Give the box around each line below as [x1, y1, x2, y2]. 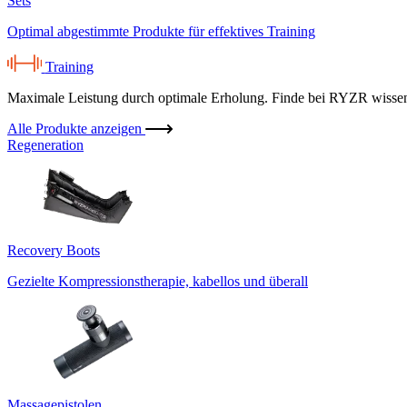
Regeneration [7, 136, 84, 153]
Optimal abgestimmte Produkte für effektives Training [7, 23, 315, 39]
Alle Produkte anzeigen [7, 120, 145, 136]
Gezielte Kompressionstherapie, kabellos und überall [7, 273, 308, 289]
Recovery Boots [7, 242, 100, 258]
